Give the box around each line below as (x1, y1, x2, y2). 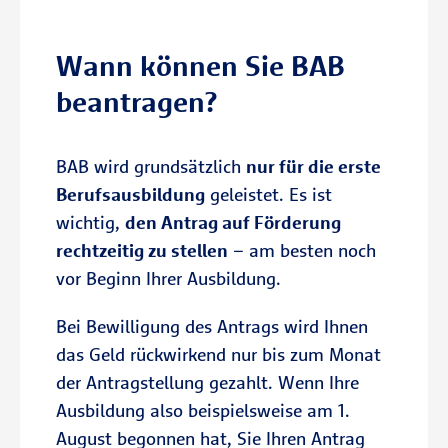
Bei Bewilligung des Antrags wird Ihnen (56, 315, 368, 338)
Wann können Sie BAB (56, 48, 345, 83)
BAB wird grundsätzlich (56, 155, 246, 178)
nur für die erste (246, 155, 381, 178)
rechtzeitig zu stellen (56, 239, 228, 262)
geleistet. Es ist (205, 183, 332, 206)
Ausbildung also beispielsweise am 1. (56, 399, 350, 422)
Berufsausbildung (56, 183, 205, 206)
